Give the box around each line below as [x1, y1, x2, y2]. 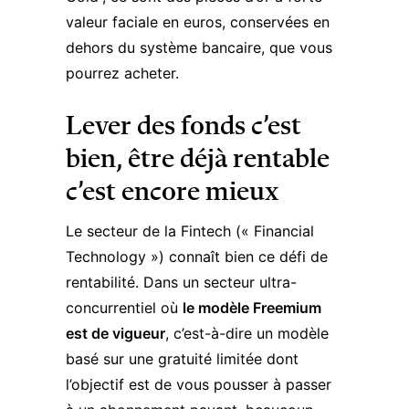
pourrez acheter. [66, 64, 179, 82]
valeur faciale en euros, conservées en [66, 13, 330, 31]
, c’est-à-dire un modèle [165, 324, 329, 342]
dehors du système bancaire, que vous [66, 38, 332, 57]
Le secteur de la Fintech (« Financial [66, 222, 314, 240]
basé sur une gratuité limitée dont [66, 350, 299, 368]
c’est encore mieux [66, 179, 278, 206]
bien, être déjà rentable [66, 146, 330, 173]
